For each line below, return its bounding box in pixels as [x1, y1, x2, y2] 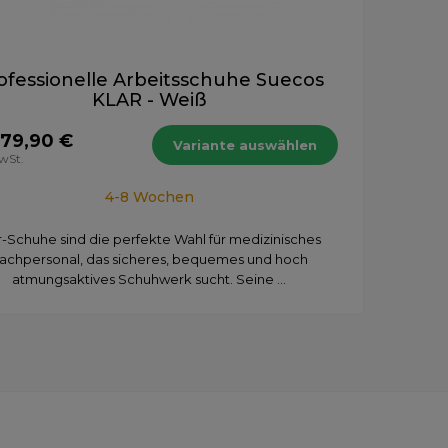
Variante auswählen [173, 136, 317, 153]
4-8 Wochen [104, 187, 194, 206]
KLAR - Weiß [91, 88, 207, 111]
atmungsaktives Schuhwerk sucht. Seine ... [12, 270, 286, 287]
